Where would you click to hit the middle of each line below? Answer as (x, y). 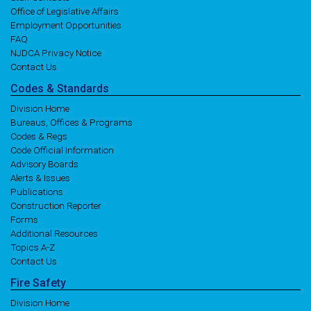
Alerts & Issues (40, 178)
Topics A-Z (33, 247)
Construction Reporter (56, 205)
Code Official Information (62, 150)
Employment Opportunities (66, 25)
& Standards (78, 89)
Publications (37, 192)
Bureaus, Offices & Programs (72, 122)
